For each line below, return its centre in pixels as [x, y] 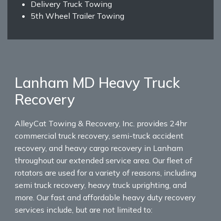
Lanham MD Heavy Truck [97, 82]
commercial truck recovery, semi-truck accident [99, 135]
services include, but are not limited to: [84, 209]
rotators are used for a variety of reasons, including [106, 172]
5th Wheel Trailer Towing [77, 16]
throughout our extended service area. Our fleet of [104, 160]
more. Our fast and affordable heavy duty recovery [105, 197]
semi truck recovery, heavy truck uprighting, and [101, 185]
